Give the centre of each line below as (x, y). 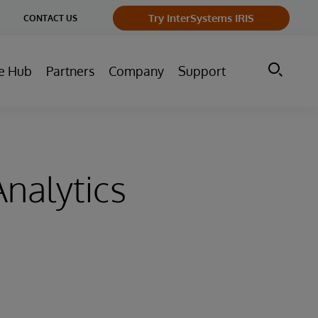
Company (136, 71)
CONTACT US (50, 18)
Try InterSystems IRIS (201, 18)
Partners (70, 71)
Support (202, 71)
